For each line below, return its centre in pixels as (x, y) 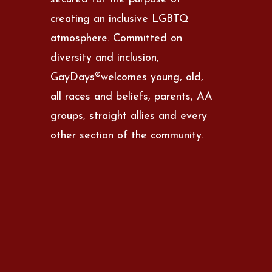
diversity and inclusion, (105, 58)
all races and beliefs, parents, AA (132, 97)
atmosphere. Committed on (117, 38)
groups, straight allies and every (129, 116)
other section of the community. (127, 135)
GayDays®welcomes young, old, (127, 77)
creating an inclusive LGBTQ (120, 19)
